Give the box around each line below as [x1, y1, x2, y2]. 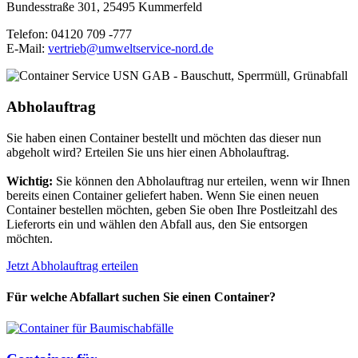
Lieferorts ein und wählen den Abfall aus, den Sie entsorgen [6, 217, 308, 231]
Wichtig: [6, 173, 53, 188]
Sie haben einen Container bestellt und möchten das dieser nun [6, 130, 321, 145]
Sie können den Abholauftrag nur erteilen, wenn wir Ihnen [53, 173, 350, 188]
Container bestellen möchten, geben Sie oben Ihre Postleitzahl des [6, 202, 337, 217]
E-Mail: [6, 42, 48, 56]
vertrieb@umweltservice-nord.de [48, 42, 213, 56]
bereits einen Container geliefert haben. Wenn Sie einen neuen [6, 188, 319, 202]
